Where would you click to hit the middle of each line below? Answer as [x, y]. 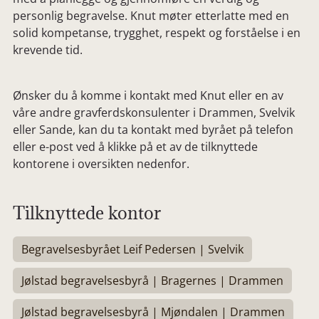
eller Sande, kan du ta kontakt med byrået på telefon [153, 130]
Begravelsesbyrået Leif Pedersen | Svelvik [132, 249]
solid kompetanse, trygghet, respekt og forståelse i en [157, 33]
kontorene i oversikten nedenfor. [101, 164]
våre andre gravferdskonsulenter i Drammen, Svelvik [154, 113]
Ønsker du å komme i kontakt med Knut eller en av [148, 95]
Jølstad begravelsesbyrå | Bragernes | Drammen [152, 281]
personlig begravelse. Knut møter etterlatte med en [151, 16]
